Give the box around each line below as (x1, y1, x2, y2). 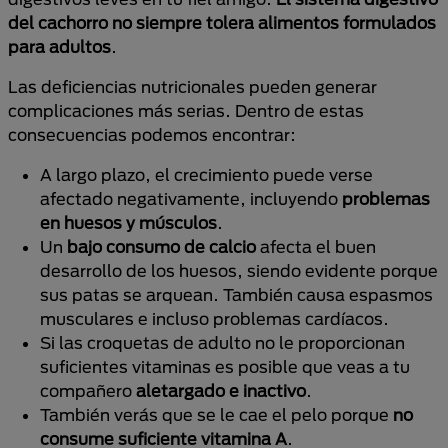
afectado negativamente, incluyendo (40, 189, 342, 208)
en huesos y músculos (40, 213, 217, 232)
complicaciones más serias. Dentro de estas (8, 101, 364, 120)
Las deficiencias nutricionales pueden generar (8, 77, 377, 96)
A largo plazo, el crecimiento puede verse (40, 165, 373, 184)
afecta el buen (256, 237, 376, 256)
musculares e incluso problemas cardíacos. (40, 309, 389, 328)
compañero (40, 381, 136, 400)
